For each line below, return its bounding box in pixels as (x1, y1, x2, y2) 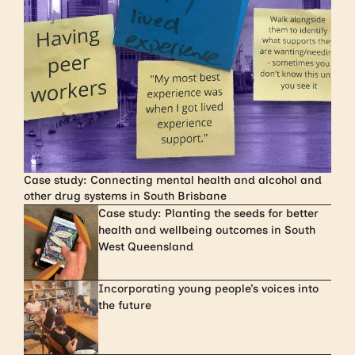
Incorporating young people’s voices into (97, 281, 319, 296)
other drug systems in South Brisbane (24, 189, 227, 204)
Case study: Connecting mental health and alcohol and (24, 174, 323, 188)
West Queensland (97, 240, 193, 254)
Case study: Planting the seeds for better (97, 207, 319, 221)
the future (97, 298, 151, 312)
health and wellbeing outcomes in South (97, 223, 315, 238)
